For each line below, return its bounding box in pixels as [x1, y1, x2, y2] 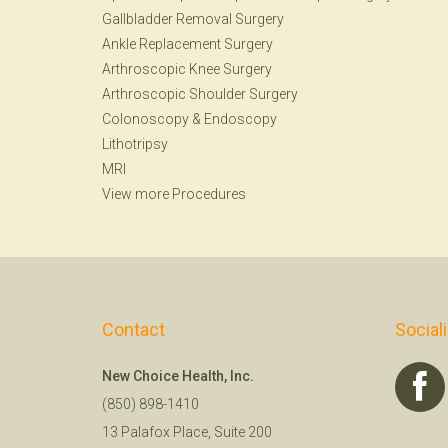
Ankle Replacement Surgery [102, 36, 273, 52]
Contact [102, 319, 165, 340]
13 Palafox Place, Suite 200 [102, 424, 272, 440]
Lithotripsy [102, 136, 168, 152]
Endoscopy [204, 111, 277, 127]
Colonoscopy [102, 111, 189, 127]
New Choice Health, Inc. [102, 368, 254, 384]
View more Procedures [102, 186, 246, 202]
